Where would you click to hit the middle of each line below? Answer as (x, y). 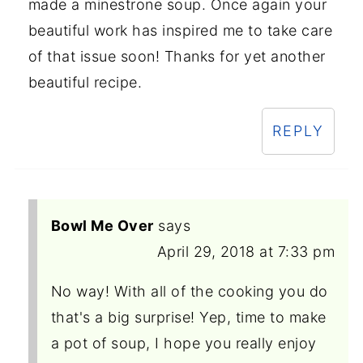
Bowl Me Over (102, 226)
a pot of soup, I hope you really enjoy (184, 344)
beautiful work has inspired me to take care (180, 31)
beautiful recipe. (85, 83)
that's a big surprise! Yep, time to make (188, 318)
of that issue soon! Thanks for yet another (177, 57)
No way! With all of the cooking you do (189, 292)
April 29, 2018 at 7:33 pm (246, 252)
